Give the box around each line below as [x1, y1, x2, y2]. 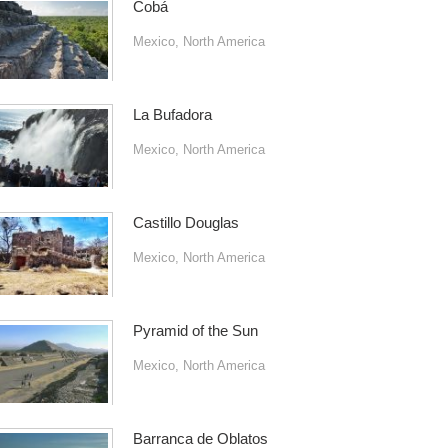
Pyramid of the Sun [132, 322, 258, 339]
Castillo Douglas [132, 214, 239, 231]
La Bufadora [132, 106, 212, 123]
